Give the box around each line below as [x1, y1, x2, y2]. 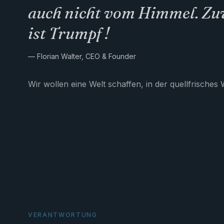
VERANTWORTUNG [28, 211, 97, 218]
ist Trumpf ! [28, 23, 109, 43]
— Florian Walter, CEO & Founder [28, 52, 136, 60]
